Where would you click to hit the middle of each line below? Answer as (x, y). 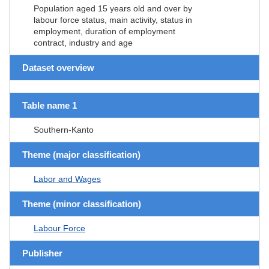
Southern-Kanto (64, 129)
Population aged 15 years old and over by (113, 8)
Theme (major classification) (81, 154)
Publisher (42, 253)
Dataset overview (58, 67)
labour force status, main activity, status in (113, 20)
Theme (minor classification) (82, 204)
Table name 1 (50, 105)
